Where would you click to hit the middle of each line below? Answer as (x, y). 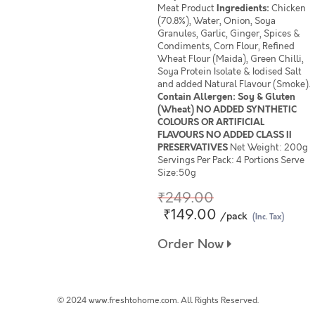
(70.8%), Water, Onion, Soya (217, 21)
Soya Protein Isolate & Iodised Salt (230, 72)
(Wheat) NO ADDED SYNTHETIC (227, 110)
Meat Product (187, 8)
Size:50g (177, 173)
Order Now (192, 244)
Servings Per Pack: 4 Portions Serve (231, 160)
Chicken (289, 8)
